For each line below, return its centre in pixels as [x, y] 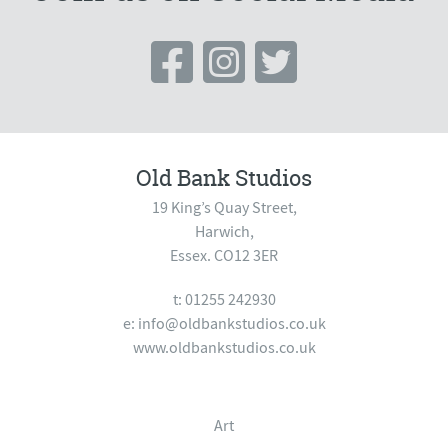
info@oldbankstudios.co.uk [231, 323]
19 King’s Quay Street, [224, 207]
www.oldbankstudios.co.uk [224, 347]
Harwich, [224, 231]
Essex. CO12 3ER [224, 255]
